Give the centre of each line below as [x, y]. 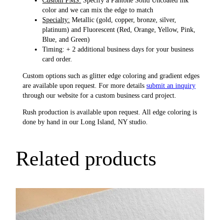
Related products [86, 159]
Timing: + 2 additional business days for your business [118, 49]
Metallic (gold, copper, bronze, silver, [123, 19]
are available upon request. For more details [85, 86]
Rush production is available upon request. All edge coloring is [110, 112]
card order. [57, 59]
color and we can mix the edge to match [98, 10]
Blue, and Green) [66, 39]
